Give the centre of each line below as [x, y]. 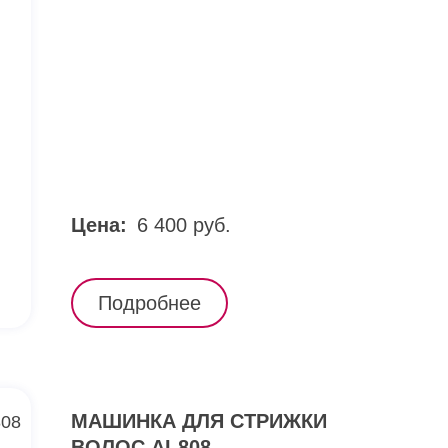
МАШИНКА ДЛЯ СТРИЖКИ [199, 421]
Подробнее [149, 303]
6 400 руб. [184, 225]
